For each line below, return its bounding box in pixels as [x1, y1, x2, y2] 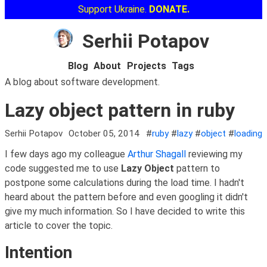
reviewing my [186, 148, 243, 160]
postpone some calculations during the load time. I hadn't [5, 177, 244, 189]
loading [234, 128, 262, 139]
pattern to [174, 163, 220, 175]
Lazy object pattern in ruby [5, 99, 235, 122]
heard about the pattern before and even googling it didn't [5, 191, 248, 203]
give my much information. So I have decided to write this [5, 206, 245, 218]
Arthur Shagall [128, 148, 186, 160]
